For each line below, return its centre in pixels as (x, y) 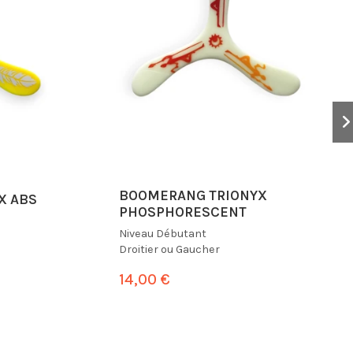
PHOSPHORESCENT (183, 212)
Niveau (137, 234)
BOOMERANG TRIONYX (193, 196)
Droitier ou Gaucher (169, 250)
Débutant (181, 234)
